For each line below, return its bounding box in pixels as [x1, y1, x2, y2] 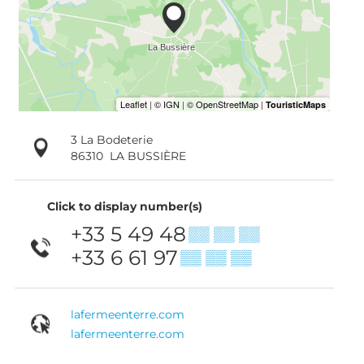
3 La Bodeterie [70, 132, 153, 147]
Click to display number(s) [47, 198, 202, 214]
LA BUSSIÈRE [109, 148, 186, 163]
